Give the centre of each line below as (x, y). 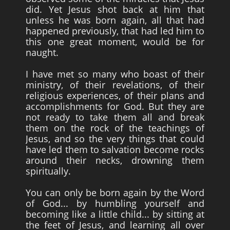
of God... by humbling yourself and (115, 203)
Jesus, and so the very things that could (115, 139)
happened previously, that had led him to (115, 31)
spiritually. (48, 171)
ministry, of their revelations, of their (115, 85)
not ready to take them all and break (115, 117)
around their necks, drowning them (115, 160)
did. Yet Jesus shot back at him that (115, 9)
